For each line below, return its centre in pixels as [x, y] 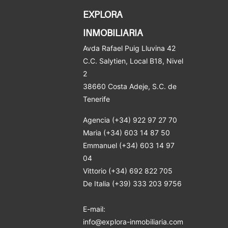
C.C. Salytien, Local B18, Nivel [133, 61]
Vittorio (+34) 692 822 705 [127, 170]
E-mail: [94, 209]
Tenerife [96, 99]
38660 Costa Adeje [115, 86]
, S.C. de [162, 86]
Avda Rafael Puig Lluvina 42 [129, 48]
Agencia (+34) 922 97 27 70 [130, 120]
